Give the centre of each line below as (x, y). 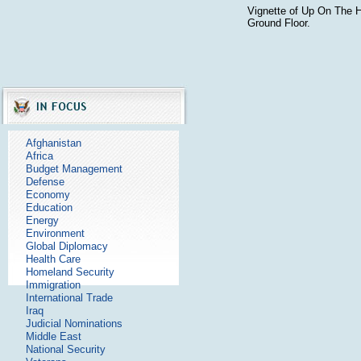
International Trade (69, 298)
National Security (66, 349)
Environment (55, 233)
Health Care (53, 259)
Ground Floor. (278, 23)
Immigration (53, 285)
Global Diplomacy (67, 246)
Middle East (54, 336)
